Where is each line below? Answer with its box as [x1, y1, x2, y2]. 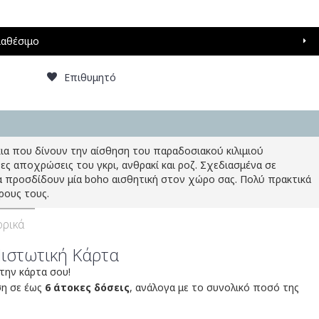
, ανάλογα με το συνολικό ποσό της [130, 281, 299, 295]
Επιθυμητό [64, 70, 116, 85]
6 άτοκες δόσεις [45, 281, 130, 295]
